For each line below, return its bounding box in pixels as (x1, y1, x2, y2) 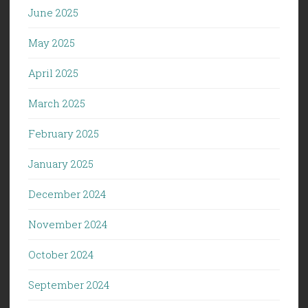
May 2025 (28, 35, 75, 49)
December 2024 (28, 186, 106, 201)
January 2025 (28, 156, 93, 170)
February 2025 (28, 126, 99, 140)
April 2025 (28, 65, 78, 80)
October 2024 (28, 247, 93, 261)
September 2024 (28, 277, 109, 291)
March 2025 (28, 96, 85, 110)
